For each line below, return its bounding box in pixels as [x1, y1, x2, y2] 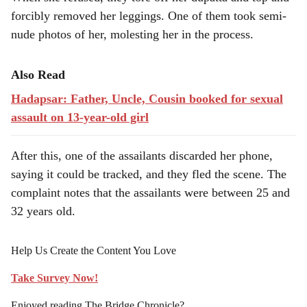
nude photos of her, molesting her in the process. [11, 27, 254, 41]
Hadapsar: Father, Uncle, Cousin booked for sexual [11, 92, 283, 106]
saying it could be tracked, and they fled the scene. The [11, 167, 286, 181]
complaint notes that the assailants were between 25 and [11, 186, 290, 199]
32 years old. [11, 204, 75, 218]
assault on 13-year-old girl [11, 110, 149, 124]
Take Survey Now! [11, 272, 98, 284]
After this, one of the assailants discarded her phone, [11, 149, 273, 162]
